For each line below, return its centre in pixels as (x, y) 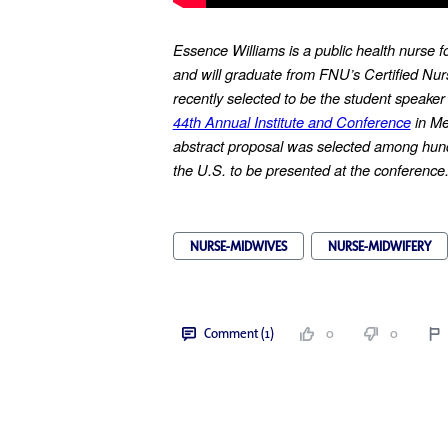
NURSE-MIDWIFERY (379, 246)
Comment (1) (238, 333)
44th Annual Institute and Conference (291, 121)
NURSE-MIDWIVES (238, 246)
